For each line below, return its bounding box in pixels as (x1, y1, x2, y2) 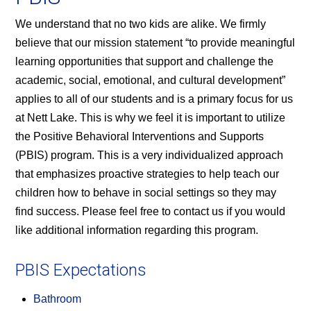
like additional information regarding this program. (15, 224, 259, 236)
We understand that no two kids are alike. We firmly (15, 18, 267, 30)
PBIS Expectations (15, 260, 147, 280)
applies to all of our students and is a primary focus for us (15, 93, 294, 105)
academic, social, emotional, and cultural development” (15, 74, 286, 86)
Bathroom (33, 293, 82, 305)
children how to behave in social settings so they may (15, 187, 277, 199)
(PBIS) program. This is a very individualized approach (15, 149, 284, 161)
